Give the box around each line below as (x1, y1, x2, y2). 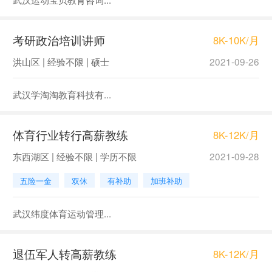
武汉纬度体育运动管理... (12, 206, 111, 220)
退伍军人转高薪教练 (12, 245, 117, 262)
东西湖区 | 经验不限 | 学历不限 (12, 149, 137, 163)
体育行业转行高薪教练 (12, 126, 128, 143)
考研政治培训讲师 (12, 31, 105, 48)
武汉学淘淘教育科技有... (12, 87, 111, 101)
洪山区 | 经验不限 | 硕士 (12, 54, 109, 68)
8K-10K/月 (213, 32, 260, 47)
